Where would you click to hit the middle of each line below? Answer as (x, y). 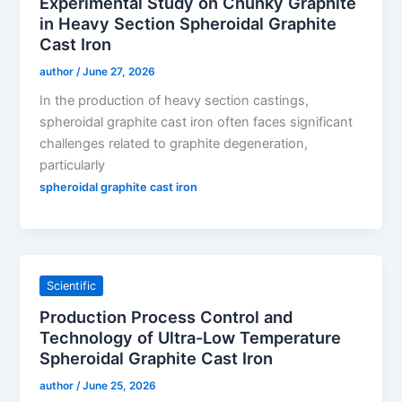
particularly (73, 166)
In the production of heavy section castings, (175, 101)
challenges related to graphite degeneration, (174, 144)
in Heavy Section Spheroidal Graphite (188, 23)
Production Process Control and (166, 316)
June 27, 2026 (119, 71)
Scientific (72, 286)
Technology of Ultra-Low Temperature (191, 337)
